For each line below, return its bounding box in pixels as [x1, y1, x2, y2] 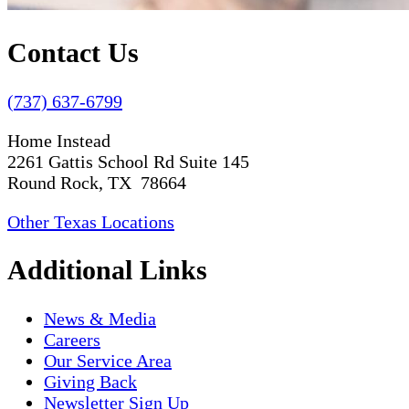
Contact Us [7, 37, 139, 68]
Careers [44, 330, 100, 351]
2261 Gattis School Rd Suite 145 [7, 151, 249, 172]
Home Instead [7, 130, 110, 151]
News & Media [44, 309, 156, 330]
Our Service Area [44, 351, 172, 372]
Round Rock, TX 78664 [7, 172, 186, 193]
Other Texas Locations [7, 211, 174, 232]
